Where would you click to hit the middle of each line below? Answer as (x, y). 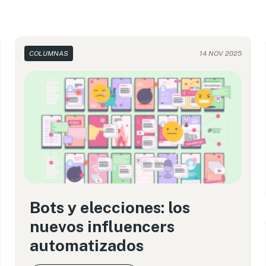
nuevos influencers (102, 226)
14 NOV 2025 (220, 53)
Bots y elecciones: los (110, 207)
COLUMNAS (49, 53)
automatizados (87, 245)
